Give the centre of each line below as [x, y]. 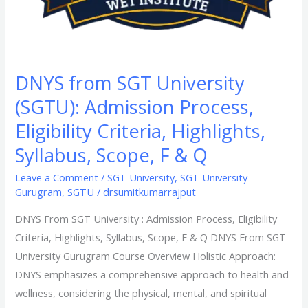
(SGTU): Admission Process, [135, 107]
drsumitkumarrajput [150, 192]
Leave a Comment [57, 178]
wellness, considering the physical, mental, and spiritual [141, 293]
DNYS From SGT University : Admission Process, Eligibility [146, 218]
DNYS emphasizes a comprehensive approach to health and [152, 274]
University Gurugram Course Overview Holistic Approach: [146, 255]
